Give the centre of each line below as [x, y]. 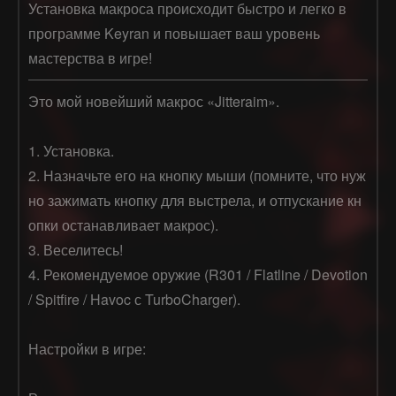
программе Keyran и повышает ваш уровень [174, 33]
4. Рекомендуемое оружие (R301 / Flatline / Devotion [198, 274]
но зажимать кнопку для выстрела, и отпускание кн [195, 200]
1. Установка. [71, 151]
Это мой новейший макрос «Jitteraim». [154, 101]
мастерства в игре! [90, 58]
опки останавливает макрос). [123, 225]
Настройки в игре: [87, 349]
